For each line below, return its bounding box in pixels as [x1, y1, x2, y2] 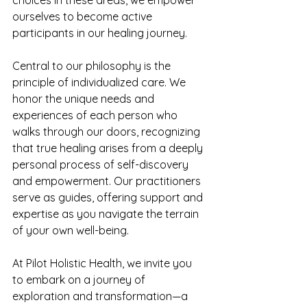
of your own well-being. [12, 223, 129, 237]
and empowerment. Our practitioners [12, 174, 204, 188]
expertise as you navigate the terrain [12, 207, 201, 221]
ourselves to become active [12, 10, 155, 23]
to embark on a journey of [12, 273, 148, 286]
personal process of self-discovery [12, 158, 191, 171]
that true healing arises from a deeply [12, 141, 206, 155]
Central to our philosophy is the [12, 59, 173, 73]
